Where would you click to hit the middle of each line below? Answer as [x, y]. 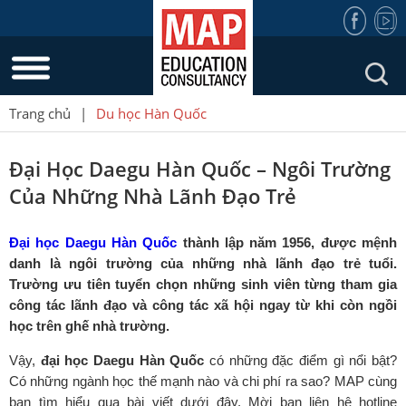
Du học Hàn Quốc [151, 113]
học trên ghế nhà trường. [89, 326]
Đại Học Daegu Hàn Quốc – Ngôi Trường [200, 169]
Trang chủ [40, 113]
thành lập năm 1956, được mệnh [287, 242]
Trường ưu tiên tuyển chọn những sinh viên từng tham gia [203, 284]
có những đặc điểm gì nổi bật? [301, 360]
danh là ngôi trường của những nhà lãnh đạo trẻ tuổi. [203, 263]
